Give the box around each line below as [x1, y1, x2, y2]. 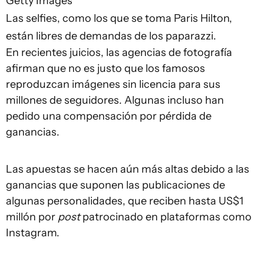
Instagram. [6, 226, 60, 239]
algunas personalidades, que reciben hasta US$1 [6, 194, 243, 207]
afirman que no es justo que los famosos [6, 61, 205, 75]
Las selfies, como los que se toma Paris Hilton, [6, 11, 232, 25]
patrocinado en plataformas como [82, 210, 252, 223]
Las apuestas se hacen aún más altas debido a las [6, 162, 249, 176]
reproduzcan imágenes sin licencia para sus [6, 77, 220, 91]
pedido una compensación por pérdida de [6, 109, 212, 123]
